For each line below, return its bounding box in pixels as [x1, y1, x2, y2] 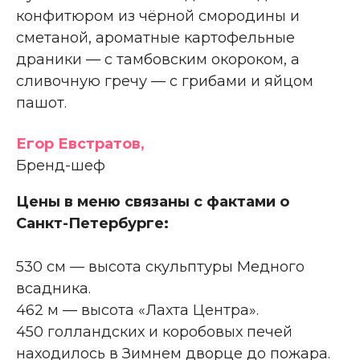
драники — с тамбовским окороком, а [16, 51, 300, 69]
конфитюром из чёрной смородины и [16, 7, 300, 26]
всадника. [16, 280, 91, 298]
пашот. [16, 94, 67, 112]
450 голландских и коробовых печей [16, 323, 292, 342]
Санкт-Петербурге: [16, 215, 169, 233]
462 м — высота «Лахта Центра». [16, 301, 259, 320]
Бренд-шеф [16, 157, 105, 175]
